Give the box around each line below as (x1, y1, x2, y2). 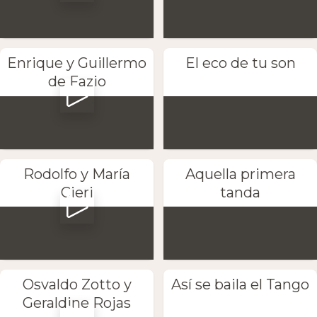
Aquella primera (185, 165, 296, 183)
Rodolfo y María (23, 165, 130, 183)
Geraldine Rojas (23, 294, 131, 311)
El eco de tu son (185, 54, 296, 72)
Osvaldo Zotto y (22, 275, 132, 293)
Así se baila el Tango (171, 275, 309, 293)
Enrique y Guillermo (7, 54, 146, 72)
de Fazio (47, 73, 106, 91)
